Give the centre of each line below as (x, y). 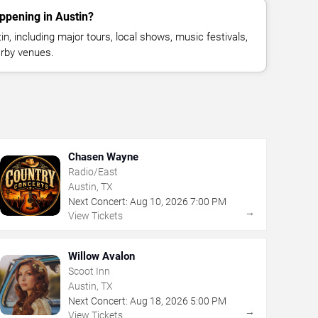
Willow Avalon (101, 256)
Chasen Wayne (103, 157)
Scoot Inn (89, 271)
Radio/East (93, 171)
